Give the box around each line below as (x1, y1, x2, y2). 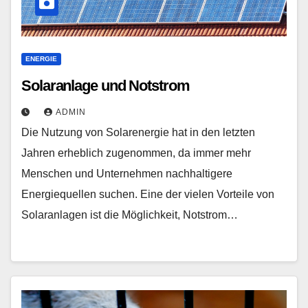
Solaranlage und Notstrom (21, 77, 190, 94)
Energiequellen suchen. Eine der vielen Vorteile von (21, 188, 274, 200)
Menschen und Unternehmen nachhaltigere (21, 168, 232, 179)
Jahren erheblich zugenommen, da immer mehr (21, 147, 251, 159)
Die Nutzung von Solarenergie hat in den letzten (21, 126, 255, 138)
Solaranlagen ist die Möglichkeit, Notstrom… (21, 209, 238, 221)
